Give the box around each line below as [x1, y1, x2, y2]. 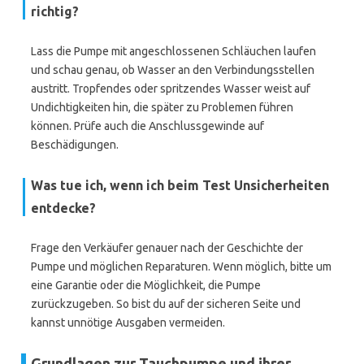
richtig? [31, 4, 79, 19]
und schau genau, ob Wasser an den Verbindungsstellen [31, 63, 314, 76]
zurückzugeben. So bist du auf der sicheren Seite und [31, 297, 301, 310]
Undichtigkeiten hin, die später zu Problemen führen [31, 101, 293, 114]
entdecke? [31, 201, 96, 215]
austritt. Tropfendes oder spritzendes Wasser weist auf [31, 82, 310, 95]
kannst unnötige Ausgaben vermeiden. [31, 316, 225, 329]
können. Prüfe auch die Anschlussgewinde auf [31, 119, 264, 132]
